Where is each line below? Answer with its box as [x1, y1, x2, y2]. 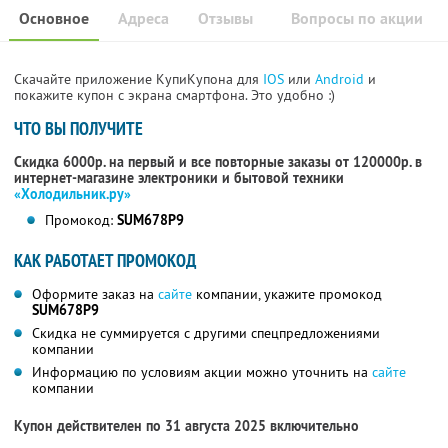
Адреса [118, 8, 169, 30]
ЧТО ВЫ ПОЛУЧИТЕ [14, 117, 143, 141]
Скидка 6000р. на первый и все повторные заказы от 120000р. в [14, 153, 422, 172]
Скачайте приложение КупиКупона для [14, 70, 263, 89]
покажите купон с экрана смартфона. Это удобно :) [14, 86, 335, 105]
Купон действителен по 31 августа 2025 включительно [14, 417, 359, 436]
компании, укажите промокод [192, 285, 382, 304]
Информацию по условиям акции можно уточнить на [32, 363, 372, 382]
